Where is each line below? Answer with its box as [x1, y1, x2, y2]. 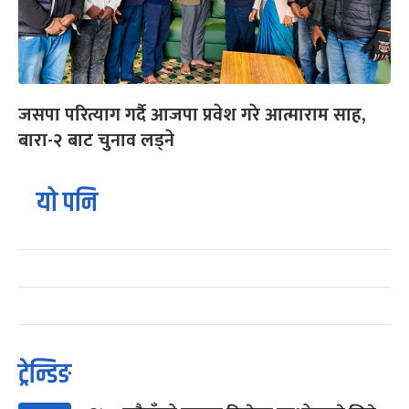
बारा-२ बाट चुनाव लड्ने [18, 125, 174, 157]
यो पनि [37, 183, 98, 225]
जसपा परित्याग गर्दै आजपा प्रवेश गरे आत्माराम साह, [18, 100, 366, 131]
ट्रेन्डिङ [18, 354, 71, 396]
